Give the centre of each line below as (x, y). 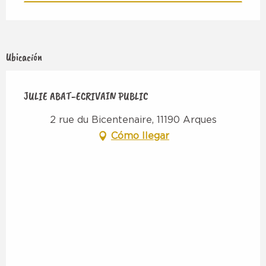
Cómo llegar (140, 136)
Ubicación (24, 57)
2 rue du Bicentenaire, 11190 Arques (133, 120)
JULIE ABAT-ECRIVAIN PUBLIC (86, 96)
